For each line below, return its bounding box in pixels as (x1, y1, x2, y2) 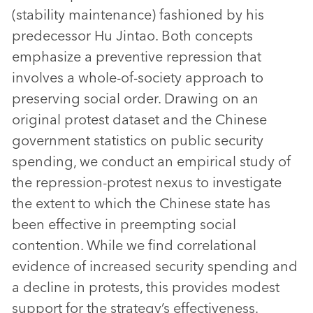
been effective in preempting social (12, 215, 236, 233)
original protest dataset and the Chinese (12, 110, 267, 129)
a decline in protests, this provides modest (12, 278, 279, 296)
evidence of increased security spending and (12, 257, 298, 275)
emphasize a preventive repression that (12, 48, 261, 66)
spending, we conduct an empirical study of (12, 152, 291, 170)
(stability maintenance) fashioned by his (12, 6, 264, 24)
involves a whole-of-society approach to (12, 68, 263, 87)
